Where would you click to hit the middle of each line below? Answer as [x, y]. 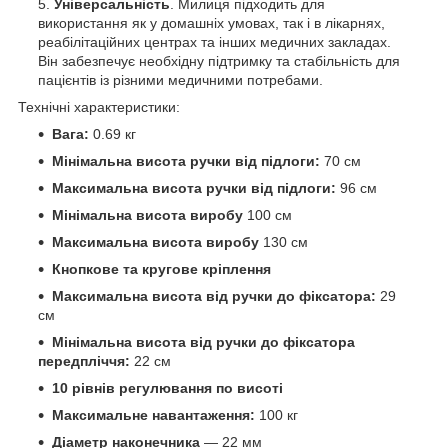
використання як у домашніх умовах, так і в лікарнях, [211, 22]
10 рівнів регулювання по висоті [167, 387]
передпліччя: [84, 360]
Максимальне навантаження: [153, 414]
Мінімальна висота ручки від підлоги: [186, 160]
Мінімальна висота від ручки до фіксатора [203, 341]
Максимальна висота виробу [157, 241]
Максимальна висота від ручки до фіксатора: [214, 295]
